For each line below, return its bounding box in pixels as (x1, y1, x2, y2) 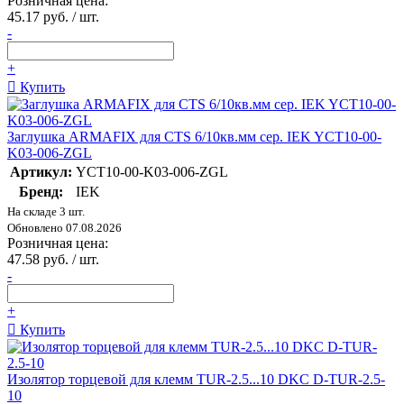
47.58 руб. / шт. (7, 252, 99, 268)
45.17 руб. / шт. (7, 9, 99, 25)
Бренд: (19, 184, 63, 200)
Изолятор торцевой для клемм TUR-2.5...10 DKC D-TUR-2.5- (7, 372, 385, 388)
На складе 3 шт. (7, 205, 85, 219)
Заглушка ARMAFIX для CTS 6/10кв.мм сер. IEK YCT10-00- (7, 129, 381, 145)
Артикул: (10, 164, 72, 180)
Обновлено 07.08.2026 (7, 221, 122, 235)
